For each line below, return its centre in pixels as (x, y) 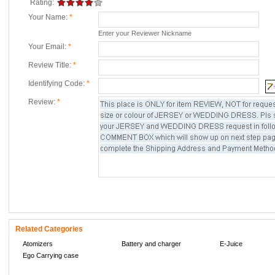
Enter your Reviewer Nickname (145, 33)
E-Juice (231, 244)
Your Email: (48, 47)
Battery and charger (151, 244)
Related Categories (49, 229)
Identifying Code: (57, 83)
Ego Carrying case (51, 255)
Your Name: (49, 17)
